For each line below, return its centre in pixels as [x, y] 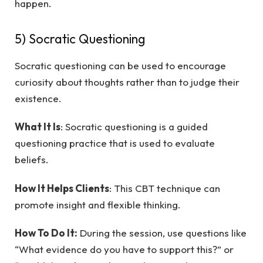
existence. [38, 98]
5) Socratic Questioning [81, 38]
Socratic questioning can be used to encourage [120, 65]
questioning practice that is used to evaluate [115, 143]
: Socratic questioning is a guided [134, 127]
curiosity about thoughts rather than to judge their [127, 82]
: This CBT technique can [165, 188]
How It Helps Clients [62, 188]
